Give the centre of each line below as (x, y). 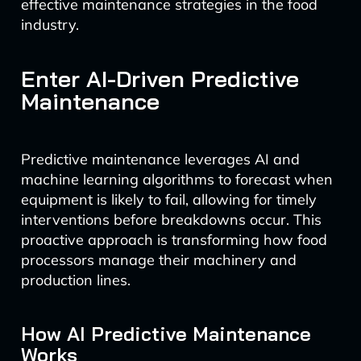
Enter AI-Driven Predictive (160, 79)
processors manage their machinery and (158, 260)
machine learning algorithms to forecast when (176, 179)
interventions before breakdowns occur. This (171, 220)
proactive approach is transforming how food (174, 240)
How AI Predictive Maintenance (166, 334)
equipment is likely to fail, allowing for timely (168, 199)
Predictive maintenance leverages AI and (160, 159)
